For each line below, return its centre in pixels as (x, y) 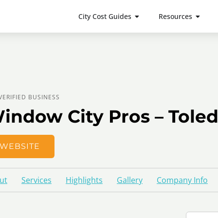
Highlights (84, 180)
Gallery (130, 180)
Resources (175, 16)
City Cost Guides (105, 16)
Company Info (182, 180)
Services (36, 180)
